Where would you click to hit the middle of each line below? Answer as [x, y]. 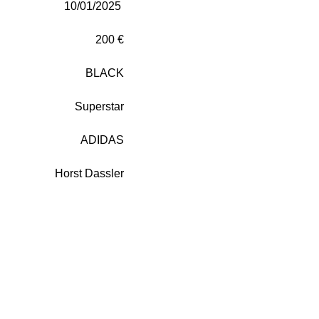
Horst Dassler [89, 173]
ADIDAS [102, 140]
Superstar [99, 106]
